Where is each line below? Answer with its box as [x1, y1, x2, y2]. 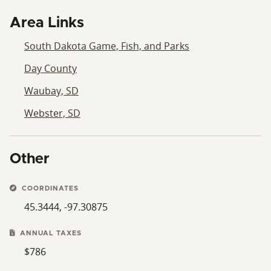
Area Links [10, 15, 84, 30]
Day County [24, 61, 77, 75]
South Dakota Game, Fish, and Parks [24, 39, 189, 53]
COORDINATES [19, 184, 79, 192]
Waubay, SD [24, 83, 79, 97]
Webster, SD [24, 106, 80, 120]
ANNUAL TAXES [18, 229, 82, 237]
